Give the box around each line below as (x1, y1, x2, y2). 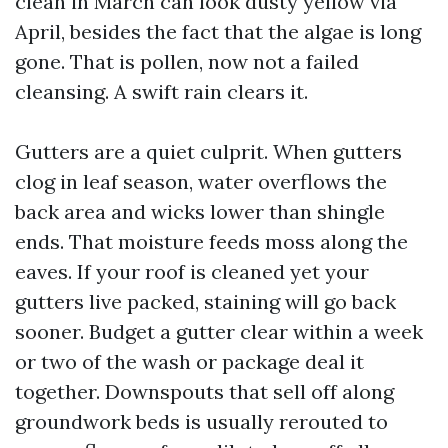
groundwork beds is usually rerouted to (15, 409, 388, 434)
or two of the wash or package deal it (15, 349, 364, 374)
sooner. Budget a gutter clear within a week (15, 319, 423, 344)
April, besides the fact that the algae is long (15, 19, 421, 44)
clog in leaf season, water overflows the (15, 169, 387, 194)
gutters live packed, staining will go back (15, 289, 396, 314)
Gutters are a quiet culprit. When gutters (15, 139, 402, 164)
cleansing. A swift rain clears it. (15, 79, 308, 104)
